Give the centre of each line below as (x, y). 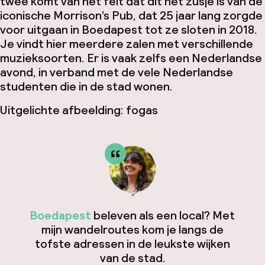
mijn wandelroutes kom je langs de (132, 230)
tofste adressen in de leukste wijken (132, 244)
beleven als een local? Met (163, 215)
